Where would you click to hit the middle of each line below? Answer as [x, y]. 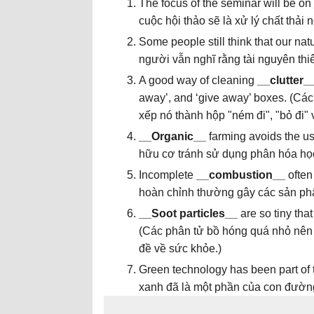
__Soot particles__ [188, 213]
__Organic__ [172, 136]
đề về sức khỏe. [178, 248]
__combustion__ [239, 175]
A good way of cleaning [198, 80]
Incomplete [166, 175]
